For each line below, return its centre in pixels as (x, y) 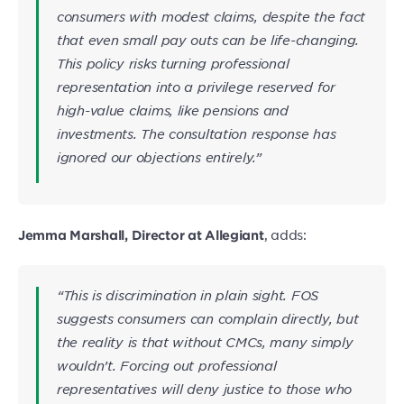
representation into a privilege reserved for (196, 87)
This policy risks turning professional (173, 64)
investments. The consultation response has (197, 134)
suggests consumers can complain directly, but (208, 319)
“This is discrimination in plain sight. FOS (188, 295)
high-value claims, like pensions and (173, 110)
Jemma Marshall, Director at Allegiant (141, 235)
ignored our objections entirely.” (159, 157)
